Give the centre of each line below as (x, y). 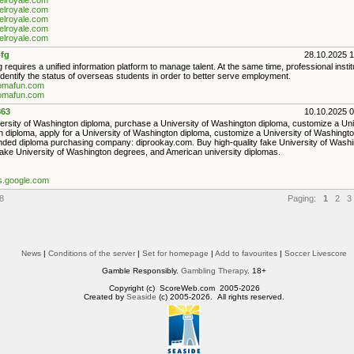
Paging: (304, 198)
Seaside (141, 297)
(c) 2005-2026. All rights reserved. (220, 297)
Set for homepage (175, 253)
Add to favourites (246, 253)
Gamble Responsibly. (141, 271)
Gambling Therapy (214, 271)
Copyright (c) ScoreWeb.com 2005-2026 (184, 288)
